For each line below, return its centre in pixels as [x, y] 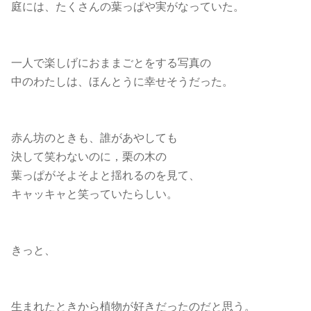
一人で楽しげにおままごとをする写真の [111, 62]
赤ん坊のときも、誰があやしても [94, 137]
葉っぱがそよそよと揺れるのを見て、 [106, 175]
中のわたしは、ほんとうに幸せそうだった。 [122, 81]
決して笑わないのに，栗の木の [89, 156]
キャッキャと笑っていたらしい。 [94, 194]
